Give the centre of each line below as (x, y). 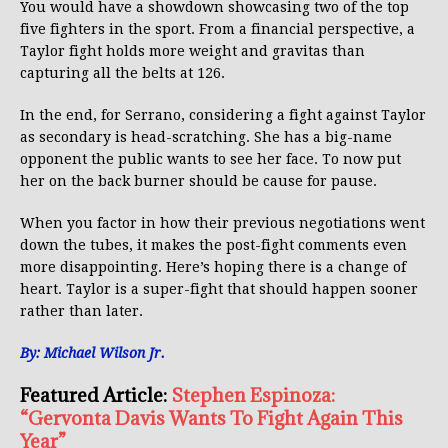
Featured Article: (95, 395)
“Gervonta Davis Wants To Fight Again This (211, 418)
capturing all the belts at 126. (122, 73)
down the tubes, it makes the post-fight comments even (213, 245)
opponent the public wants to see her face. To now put (210, 159)
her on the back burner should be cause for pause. (198, 181)
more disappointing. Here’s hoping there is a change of (213, 267)
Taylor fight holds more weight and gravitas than (192, 51)
